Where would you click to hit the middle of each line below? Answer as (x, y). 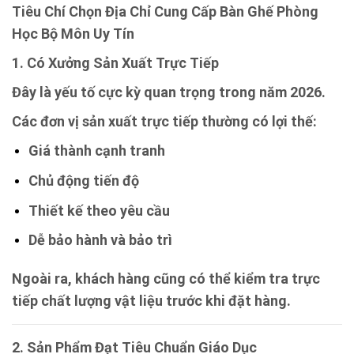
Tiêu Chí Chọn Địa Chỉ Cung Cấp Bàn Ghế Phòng (165, 12)
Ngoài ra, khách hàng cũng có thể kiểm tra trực (166, 279)
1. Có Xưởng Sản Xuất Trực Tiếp (115, 63)
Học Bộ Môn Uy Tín (73, 34)
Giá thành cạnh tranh (96, 151)
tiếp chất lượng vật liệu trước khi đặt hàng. (151, 301)
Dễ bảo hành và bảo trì (100, 240)
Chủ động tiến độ (83, 181)
